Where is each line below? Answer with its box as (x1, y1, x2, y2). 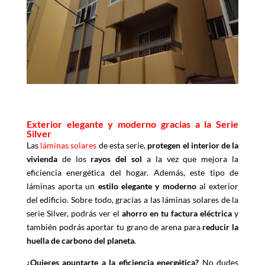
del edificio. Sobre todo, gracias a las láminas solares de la (26, 195, 239, 205)
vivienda (26, 154, 57, 164)
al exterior (196, 181, 239, 192)
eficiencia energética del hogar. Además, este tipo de (26, 167, 239, 178)
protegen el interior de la (147, 140, 239, 151)
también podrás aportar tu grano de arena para (26, 222, 203, 232)
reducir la (202, 222, 239, 232)
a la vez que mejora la (142, 154, 239, 164)
